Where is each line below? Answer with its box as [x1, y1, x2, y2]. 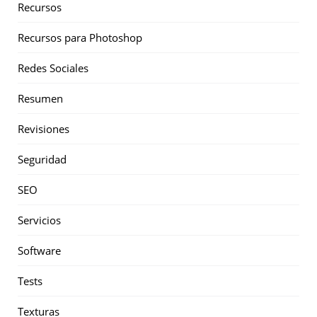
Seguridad [18, 152, 67, 167]
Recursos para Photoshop [18, 30, 142, 45]
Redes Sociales [18, 61, 88, 76]
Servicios [18, 213, 61, 228]
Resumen [18, 91, 63, 106]
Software [18, 243, 61, 258]
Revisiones [18, 122, 69, 137]
